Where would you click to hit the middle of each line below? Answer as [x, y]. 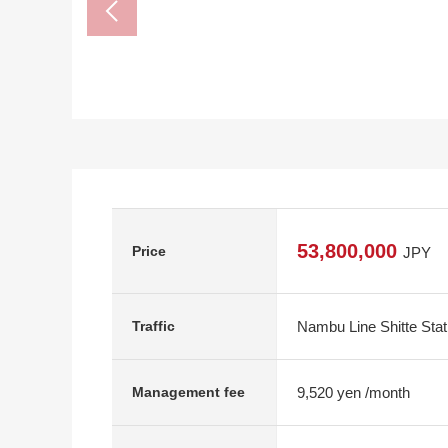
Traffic [153, 326]
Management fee [188, 392]
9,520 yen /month [353, 392]
